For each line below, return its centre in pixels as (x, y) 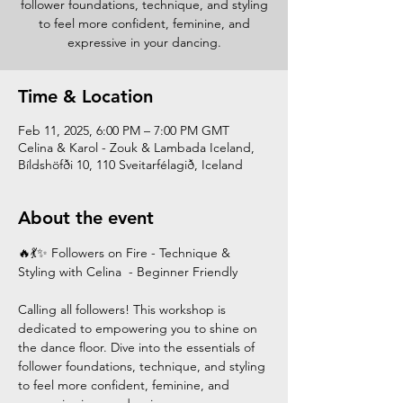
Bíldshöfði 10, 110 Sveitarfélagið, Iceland (130, 165)
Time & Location (85, 96)
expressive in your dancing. (144, 42)
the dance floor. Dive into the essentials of (138, 347)
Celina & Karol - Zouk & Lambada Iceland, (136, 148)
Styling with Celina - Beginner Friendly (128, 272)
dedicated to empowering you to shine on (139, 328)
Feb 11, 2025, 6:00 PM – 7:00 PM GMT (124, 130)
